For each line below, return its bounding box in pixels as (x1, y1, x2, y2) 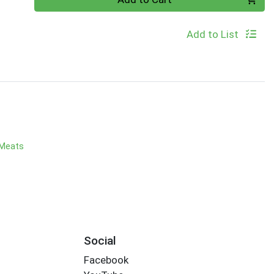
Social (83, 233, 116, 248)
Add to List (186, 28, 239, 40)
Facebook (83, 254, 128, 267)
